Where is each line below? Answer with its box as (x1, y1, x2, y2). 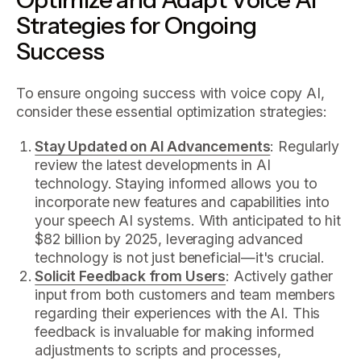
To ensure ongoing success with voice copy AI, (15, 84, 325, 102)
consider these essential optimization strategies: (15, 102, 327, 120)
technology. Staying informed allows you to (35, 174, 317, 192)
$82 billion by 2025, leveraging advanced (35, 230, 303, 247)
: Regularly (270, 137, 339, 155)
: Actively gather (226, 267, 333, 284)
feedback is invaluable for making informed (35, 322, 314, 340)
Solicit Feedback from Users (35, 267, 226, 284)
